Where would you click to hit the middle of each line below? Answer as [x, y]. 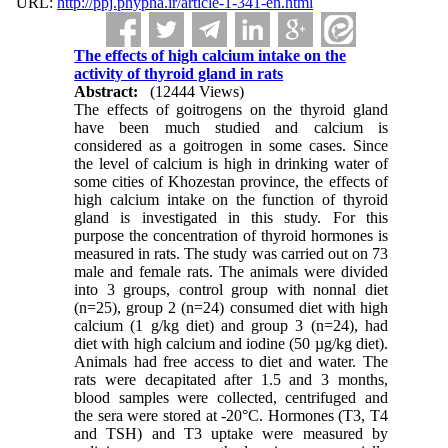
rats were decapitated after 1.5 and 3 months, [231, 379]
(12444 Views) [197, 91]
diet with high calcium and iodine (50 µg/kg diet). [231, 343]
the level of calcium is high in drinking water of [231, 163]
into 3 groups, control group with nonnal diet [231, 289]
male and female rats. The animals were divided [231, 271]
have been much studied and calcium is [231, 127]
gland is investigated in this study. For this [231, 217]
